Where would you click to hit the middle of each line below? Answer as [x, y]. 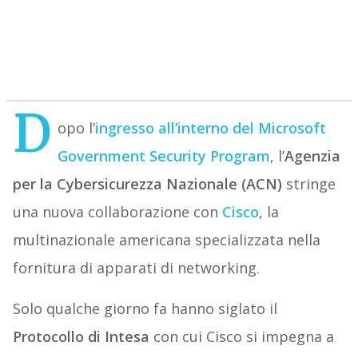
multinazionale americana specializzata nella [166, 240]
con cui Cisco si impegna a [243, 337]
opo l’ [76, 128]
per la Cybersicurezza [87, 184]
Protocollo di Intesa [83, 337]
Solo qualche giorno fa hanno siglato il [145, 309]
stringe [310, 184]
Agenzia [312, 156]
